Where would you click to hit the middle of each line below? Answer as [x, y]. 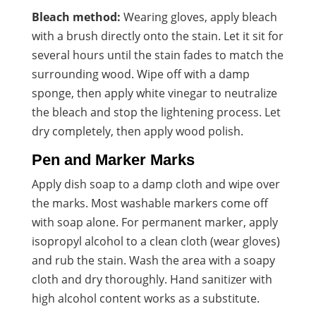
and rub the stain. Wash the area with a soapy [153, 260]
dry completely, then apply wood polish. [137, 131]
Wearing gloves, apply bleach [199, 17]
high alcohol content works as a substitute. [145, 298]
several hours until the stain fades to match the [157, 55]
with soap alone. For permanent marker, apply [154, 222]
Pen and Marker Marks [113, 159]
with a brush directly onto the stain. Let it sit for [157, 36]
